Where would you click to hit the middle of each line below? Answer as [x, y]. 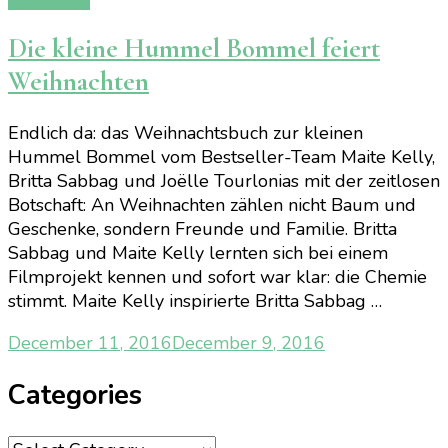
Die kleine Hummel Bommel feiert [194, 49]
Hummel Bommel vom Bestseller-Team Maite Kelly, [221, 156]
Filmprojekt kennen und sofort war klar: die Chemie [217, 276]
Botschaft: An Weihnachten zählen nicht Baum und [212, 204]
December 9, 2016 [248, 342]
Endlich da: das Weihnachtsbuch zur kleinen [185, 132]
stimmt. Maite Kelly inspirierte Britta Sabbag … [195, 300]
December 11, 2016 [90, 342]
